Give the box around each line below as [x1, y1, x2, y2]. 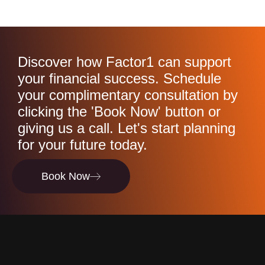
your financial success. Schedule [18, 70, 221, 87]
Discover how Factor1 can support [18, 54, 231, 70]
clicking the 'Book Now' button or [18, 104, 221, 120]
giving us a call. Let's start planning [18, 120, 235, 137]
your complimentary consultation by [18, 87, 238, 104]
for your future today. [18, 137, 147, 153]
